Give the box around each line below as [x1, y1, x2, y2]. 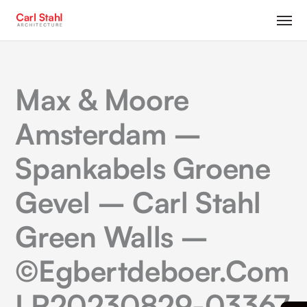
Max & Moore [15, 82, 189, 117]
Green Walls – [15, 219, 208, 254]
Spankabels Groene [15, 150, 271, 186]
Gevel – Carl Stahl [15, 184, 261, 220]
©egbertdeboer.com [15, 253, 289, 288]
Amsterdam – [15, 116, 201, 151]
